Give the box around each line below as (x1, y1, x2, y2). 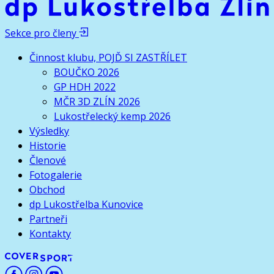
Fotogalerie (29, 168, 82, 182)
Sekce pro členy (5, 26, 79, 40)
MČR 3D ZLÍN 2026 (54, 95, 140, 109)
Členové (29, 154, 66, 168)
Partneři (29, 212, 67, 226)
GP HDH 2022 (54, 80, 116, 94)
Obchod (29, 183, 65, 197)
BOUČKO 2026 (54, 65, 119, 80)
